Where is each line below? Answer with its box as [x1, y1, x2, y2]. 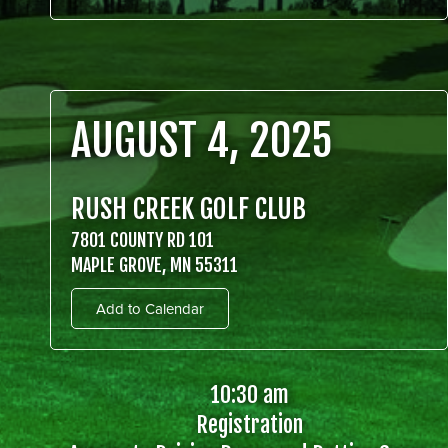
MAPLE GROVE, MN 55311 [71, 254, 238, 276]
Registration [195, 411, 303, 438]
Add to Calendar [96, 298, 204, 319]
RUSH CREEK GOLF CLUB [71, 192, 306, 226]
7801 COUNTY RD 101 [71, 229, 214, 251]
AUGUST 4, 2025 [71, 114, 333, 168]
